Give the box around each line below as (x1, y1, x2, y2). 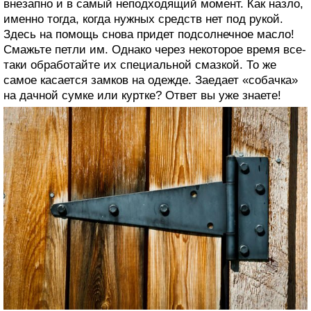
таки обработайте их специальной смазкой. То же (3, 58, 276, 72)
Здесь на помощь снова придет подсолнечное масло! (3, 27, 294, 41)
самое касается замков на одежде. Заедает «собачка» (3, 73, 298, 87)
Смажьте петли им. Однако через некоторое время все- (3, 42, 306, 56)
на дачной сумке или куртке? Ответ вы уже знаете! (3, 88, 281, 102)
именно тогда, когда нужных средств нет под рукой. (3, 12, 283, 26)
